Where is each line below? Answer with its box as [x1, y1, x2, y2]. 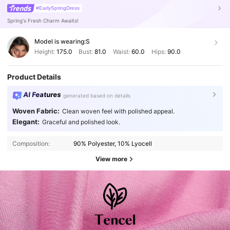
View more [95, 155, 127, 163]
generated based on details [63, 92, 131, 99]
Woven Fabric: [12, 106, 60, 115]
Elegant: [12, 118, 40, 126]
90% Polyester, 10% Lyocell [73, 139, 152, 147]
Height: [34, 48, 56, 56]
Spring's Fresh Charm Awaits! [7, 17, 79, 24]
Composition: [12, 139, 50, 147]
